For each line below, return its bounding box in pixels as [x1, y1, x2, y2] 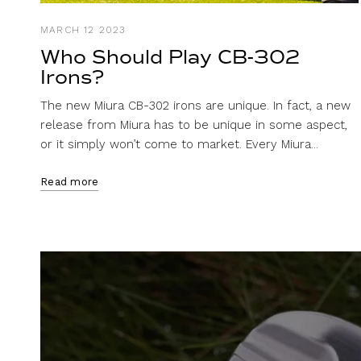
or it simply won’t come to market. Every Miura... [40, 136, 319, 151]
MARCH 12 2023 [40, 23, 126, 35]
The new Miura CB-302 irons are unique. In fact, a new [40, 98, 351, 113]
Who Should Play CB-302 [40, 44, 300, 69]
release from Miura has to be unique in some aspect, [40, 117, 348, 132]
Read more [40, 175, 99, 188]
